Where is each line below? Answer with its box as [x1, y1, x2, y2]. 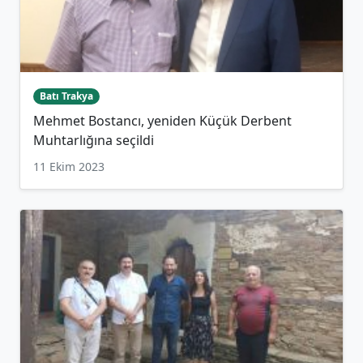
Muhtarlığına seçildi [33, 131, 154, 150]
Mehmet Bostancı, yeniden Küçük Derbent [33, 112, 292, 130]
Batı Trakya [39, 88, 93, 103]
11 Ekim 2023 [33, 159, 105, 175]
